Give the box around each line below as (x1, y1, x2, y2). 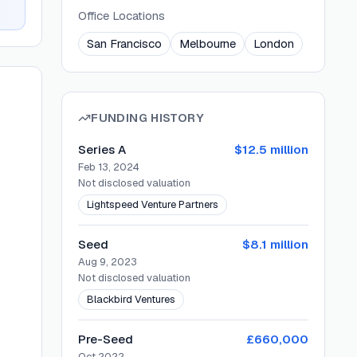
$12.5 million (233, 142, 308, 157)
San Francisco (87, 36, 163, 51)
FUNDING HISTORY (91, 110, 204, 125)
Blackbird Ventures (87, 292, 176, 306)
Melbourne (179, 36, 237, 51)
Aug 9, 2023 (78, 255, 138, 269)
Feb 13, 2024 (78, 160, 140, 174)
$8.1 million (241, 237, 308, 252)
